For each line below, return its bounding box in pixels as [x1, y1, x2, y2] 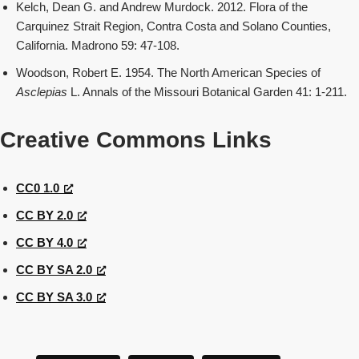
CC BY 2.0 [16, 208, 73, 222]
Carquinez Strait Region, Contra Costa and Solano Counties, [16, 19, 331, 33]
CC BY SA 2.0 [16, 263, 92, 276]
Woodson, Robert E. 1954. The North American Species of [16, 66, 321, 79]
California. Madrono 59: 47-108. [16, 38, 179, 52]
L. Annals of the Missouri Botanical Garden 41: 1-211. [71, 85, 347, 99]
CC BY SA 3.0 [16, 290, 92, 304]
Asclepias [16, 85, 71, 99]
